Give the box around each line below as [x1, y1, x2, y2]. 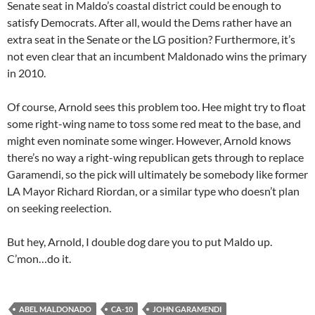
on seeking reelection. [7, 201, 111, 215]
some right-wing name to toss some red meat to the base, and [7, 117, 301, 131]
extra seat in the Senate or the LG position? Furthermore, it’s [7, 32, 295, 46]
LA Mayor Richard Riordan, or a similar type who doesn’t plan [7, 184, 300, 198]
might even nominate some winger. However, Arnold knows [7, 134, 291, 148]
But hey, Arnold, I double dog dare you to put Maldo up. [7, 235, 272, 249]
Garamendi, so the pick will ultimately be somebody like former [7, 167, 308, 181]
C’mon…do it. [7, 252, 71, 266]
